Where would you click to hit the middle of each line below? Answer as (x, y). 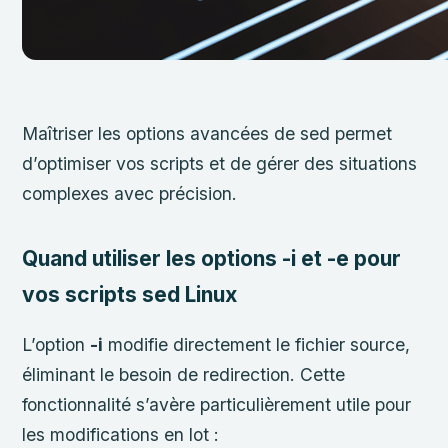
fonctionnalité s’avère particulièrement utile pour (217, 405)
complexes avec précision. (130, 194)
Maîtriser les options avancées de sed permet (207, 134)
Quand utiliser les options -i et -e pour (212, 258)
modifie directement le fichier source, (257, 345)
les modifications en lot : (121, 435)
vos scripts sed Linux (130, 294)
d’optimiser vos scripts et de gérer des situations (220, 164)
